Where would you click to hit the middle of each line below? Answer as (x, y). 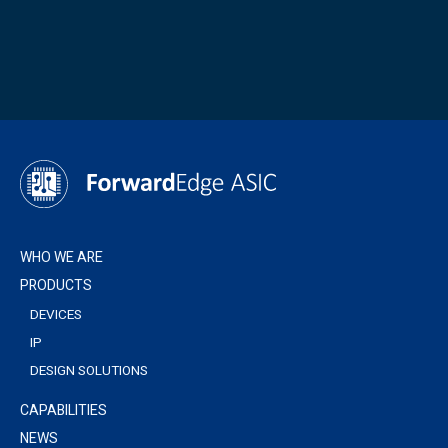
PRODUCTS (56, 285)
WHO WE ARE (61, 257)
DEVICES (56, 314)
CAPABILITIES (63, 410)
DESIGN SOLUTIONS (89, 370)
